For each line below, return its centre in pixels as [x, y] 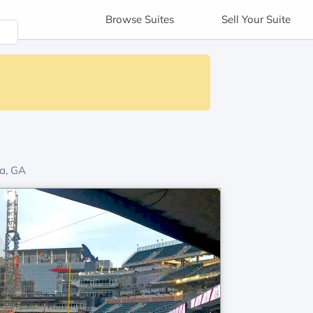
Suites [159, 19]
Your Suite [266, 19]
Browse [125, 19]
